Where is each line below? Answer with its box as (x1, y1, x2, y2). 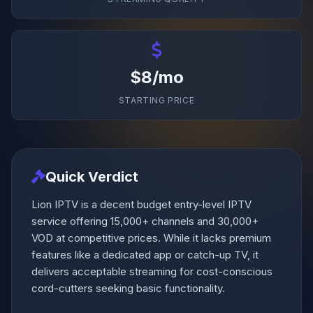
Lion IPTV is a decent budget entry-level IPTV (31, 198, 252, 211)
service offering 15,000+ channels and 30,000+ (31, 214, 259, 228)
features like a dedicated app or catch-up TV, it (31, 248, 259, 261)
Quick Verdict (45, 168, 138, 185)
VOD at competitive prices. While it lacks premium (31, 231, 271, 245)
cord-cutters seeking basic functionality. (31, 282, 225, 295)
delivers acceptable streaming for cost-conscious (31, 265, 272, 278)
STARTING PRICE (118, 95, 195, 105)
